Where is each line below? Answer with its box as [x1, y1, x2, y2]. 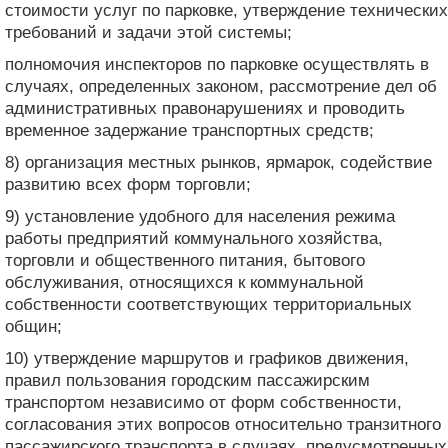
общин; [5, 316, 62, 336]
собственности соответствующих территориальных [5, 294, 412, 314]
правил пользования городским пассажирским [5, 370, 370, 390]
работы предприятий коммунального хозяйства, [5, 228, 383, 248]
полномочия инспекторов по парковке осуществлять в [5, 54, 429, 74]
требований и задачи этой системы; [5, 22, 292, 42]
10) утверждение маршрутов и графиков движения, [5, 348, 409, 368]
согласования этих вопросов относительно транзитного [5, 414, 441, 434]
